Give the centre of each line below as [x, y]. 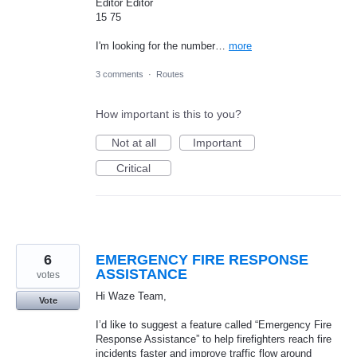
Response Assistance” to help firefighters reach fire [214, 339]
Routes [170, 74]
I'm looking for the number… [162, 46]
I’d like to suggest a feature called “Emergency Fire [214, 324]
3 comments [120, 74]
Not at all [133, 142]
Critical [133, 168]
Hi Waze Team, [131, 296]
